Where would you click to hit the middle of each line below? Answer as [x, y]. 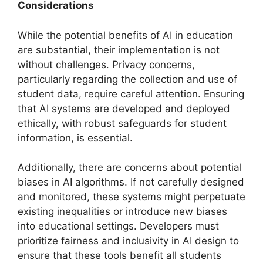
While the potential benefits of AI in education [125, 35]
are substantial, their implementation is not [119, 50]
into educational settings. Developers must [118, 226]
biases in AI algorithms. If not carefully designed [131, 182]
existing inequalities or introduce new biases [122, 211]
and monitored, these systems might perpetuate [131, 197]
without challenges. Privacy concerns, [106, 64]
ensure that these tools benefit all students [119, 255]
